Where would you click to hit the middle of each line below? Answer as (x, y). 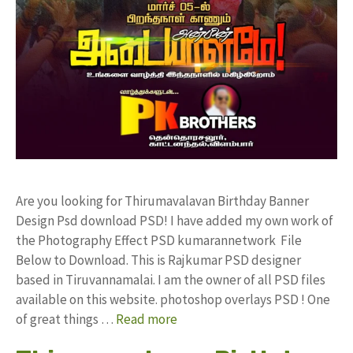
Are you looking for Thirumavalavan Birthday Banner (162, 201)
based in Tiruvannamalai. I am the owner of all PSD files (171, 280)
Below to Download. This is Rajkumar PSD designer (158, 260)
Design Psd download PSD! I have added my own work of (175, 221)
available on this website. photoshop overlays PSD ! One (173, 300)
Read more (147, 320)
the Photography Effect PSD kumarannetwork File (159, 241)
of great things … (66, 320)
